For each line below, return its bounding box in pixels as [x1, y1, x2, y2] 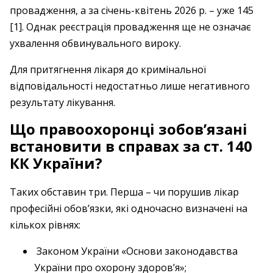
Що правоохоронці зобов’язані [10, 119, 247, 139]
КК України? [10, 153, 102, 173]
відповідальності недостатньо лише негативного [10, 79, 250, 93]
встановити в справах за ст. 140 [10, 136, 252, 156]
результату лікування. [10, 96, 115, 109]
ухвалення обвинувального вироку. [10, 37, 181, 50]
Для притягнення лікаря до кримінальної [10, 63, 206, 76]
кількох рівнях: [10, 218, 80, 232]
